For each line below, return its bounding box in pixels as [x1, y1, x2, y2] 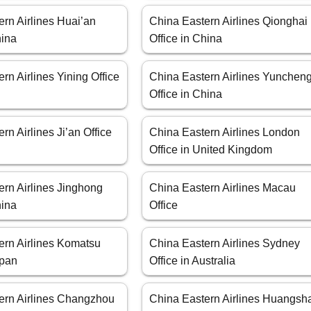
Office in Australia [149, 255, 236, 267]
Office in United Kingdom [149, 144, 273, 156]
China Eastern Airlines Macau [149, 182, 296, 194]
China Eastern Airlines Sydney [149, 237, 301, 250]
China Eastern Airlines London [149, 126, 301, 139]
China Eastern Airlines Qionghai [149, 15, 308, 28]
